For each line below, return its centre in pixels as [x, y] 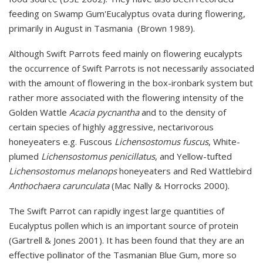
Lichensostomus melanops [64, 171]
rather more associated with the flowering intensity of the [126, 98]
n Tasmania [111, 28]
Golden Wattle [39, 112]
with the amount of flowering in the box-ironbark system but [131, 83]
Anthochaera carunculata [60, 186]
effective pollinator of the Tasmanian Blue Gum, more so [123, 255]
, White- [224, 142]
